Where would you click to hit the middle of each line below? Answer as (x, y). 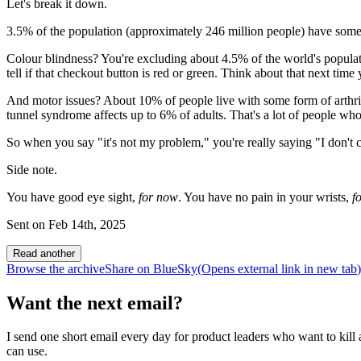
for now (158, 197)
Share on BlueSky (151, 268)
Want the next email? (95, 303)
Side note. (32, 169)
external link (269, 268)
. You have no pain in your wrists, (265, 197)
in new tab (329, 268)
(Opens (218, 268)
